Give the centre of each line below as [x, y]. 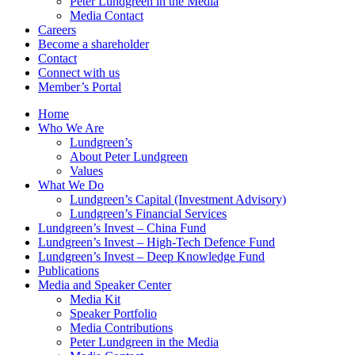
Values [86, 171]
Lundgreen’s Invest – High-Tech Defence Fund [157, 242]
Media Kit [95, 299]
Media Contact [107, 15]
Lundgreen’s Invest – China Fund [122, 228]
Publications [69, 271]
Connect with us [79, 73]
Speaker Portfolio [113, 313]
